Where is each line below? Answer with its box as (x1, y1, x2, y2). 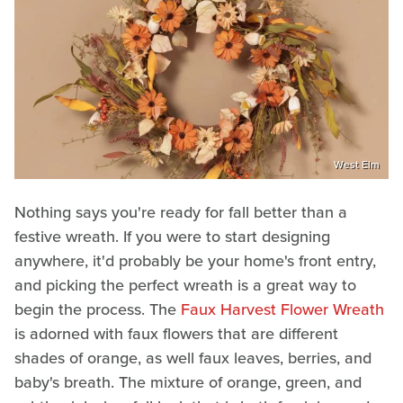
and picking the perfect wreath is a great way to (14, 273, 356, 298)
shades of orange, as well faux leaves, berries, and (14, 346, 372, 371)
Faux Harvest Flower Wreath (181, 298, 384, 322)
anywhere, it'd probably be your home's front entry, (14, 249, 376, 273)
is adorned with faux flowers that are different (14, 322, 338, 346)
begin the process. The (14, 298, 181, 322)
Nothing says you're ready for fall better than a (14, 201, 347, 225)
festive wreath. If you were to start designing (14, 225, 330, 249)
